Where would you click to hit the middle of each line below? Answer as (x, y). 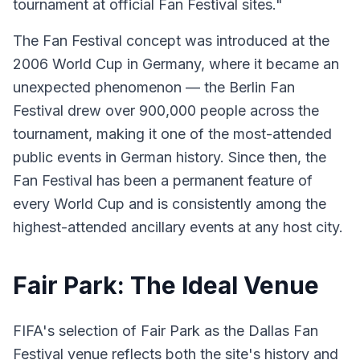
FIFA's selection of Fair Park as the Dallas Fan (166, 331)
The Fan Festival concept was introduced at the (171, 41)
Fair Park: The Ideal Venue (166, 285)
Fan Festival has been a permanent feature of (163, 180)
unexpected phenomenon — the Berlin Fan (154, 87)
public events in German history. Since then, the (170, 157)
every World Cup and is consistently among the (170, 204)
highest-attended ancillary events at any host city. (178, 227)
